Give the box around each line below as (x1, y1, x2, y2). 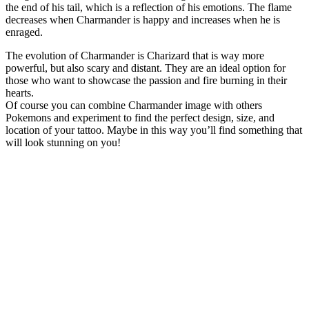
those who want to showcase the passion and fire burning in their (6, 74, 287, 86)
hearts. (6, 86, 34, 99)
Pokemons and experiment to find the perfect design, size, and (6, 111, 275, 123)
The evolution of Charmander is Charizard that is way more (6, 49, 264, 61)
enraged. (6, 26, 43, 38)
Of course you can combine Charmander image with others (6, 99, 262, 111)
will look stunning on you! (6, 136, 121, 148)
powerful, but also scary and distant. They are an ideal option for (6, 61, 286, 74)
